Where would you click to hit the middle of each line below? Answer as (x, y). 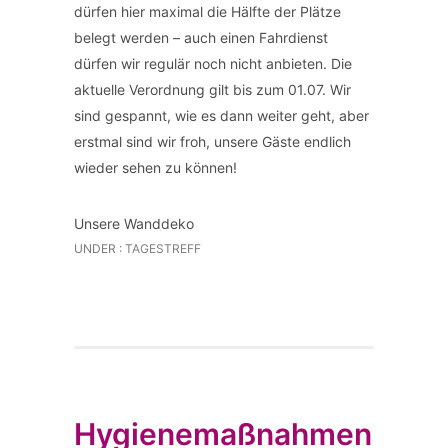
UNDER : (98, 248)
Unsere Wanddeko (134, 223)
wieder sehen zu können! (155, 167)
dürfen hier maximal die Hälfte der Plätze (207, 11)
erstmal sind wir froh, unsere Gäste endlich (212, 141)
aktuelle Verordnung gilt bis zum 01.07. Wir (212, 89)
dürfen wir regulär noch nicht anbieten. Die (213, 63)
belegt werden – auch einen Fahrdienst (201, 37)
